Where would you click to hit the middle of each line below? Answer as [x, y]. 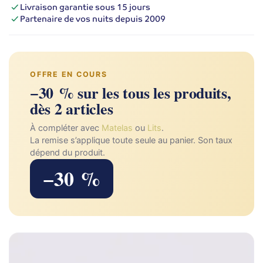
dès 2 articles [72, 108]
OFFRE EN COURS [69, 74]
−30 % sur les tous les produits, [131, 92]
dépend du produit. [68, 152]
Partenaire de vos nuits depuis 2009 [93, 19]
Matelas [117, 128]
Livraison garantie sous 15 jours [85, 7]
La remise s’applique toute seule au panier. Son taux [131, 140]
